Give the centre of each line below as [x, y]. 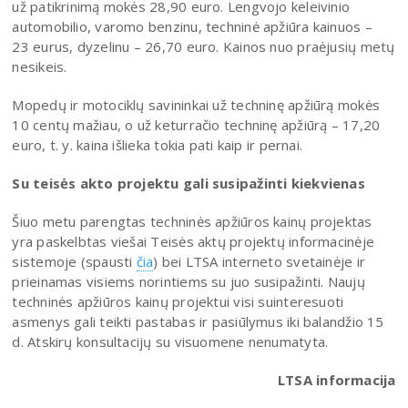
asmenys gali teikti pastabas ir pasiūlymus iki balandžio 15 [198, 321]
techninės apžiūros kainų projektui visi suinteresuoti [178, 301]
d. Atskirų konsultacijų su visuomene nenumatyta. [170, 341]
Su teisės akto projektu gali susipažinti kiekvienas [189, 183]
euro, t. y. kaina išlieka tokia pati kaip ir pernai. [158, 144]
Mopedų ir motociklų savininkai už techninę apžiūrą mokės [196, 104]
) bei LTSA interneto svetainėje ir [260, 261]
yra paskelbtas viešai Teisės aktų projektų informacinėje [194, 241]
